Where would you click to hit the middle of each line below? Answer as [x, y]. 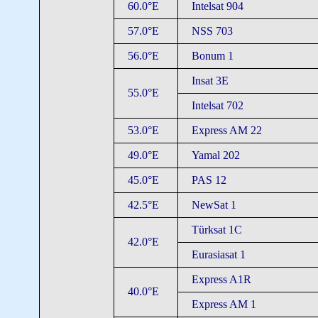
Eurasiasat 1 [218, 254]
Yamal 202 [215, 155]
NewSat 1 [214, 205]
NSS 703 [212, 31]
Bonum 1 [212, 56]
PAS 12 [209, 180]
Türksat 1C [216, 230]
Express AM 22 [226, 130]
